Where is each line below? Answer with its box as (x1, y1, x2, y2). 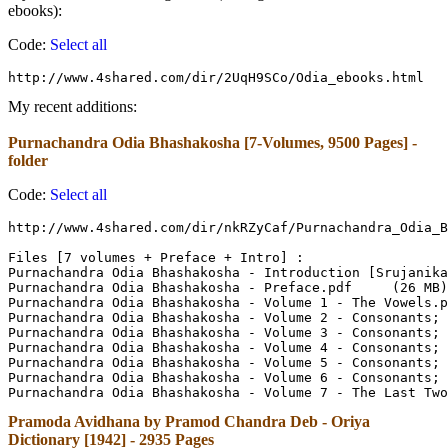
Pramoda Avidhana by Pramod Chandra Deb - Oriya (8, 413, 370, 431)
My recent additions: (8, 98, 137, 116)
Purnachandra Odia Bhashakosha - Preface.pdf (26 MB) (8, 280, 352, 296)
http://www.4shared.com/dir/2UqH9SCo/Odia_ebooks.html (8, 70, 424, 86)
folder (8, 152, 48, 170)
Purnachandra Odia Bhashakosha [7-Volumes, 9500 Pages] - (8, 134, 417, 152)
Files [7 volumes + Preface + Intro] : (8, 250, 304, 266)
